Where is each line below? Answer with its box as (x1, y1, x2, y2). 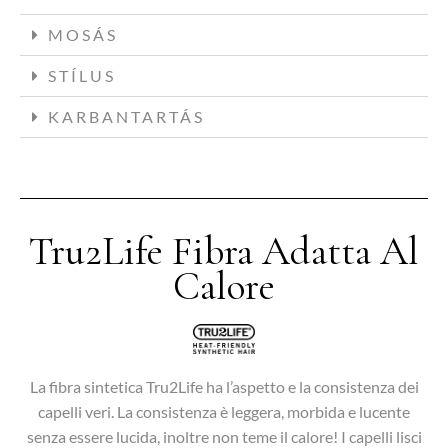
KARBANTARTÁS (48, 106, 205, 126)
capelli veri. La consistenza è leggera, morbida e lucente (38, 402, 410, 422)
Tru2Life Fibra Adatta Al (29, 226, 419, 275)
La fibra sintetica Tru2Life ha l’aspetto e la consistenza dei (29, 377, 419, 397)
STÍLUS (48, 65, 116, 85)
